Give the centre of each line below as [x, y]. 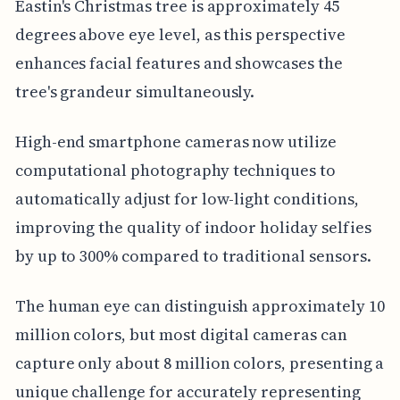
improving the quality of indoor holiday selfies [193, 227]
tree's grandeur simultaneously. [135, 91]
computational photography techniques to [175, 170]
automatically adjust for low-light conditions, [187, 198]
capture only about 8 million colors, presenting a [200, 362]
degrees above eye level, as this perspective [180, 34]
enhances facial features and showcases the [179, 62]
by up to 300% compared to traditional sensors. [193, 255]
